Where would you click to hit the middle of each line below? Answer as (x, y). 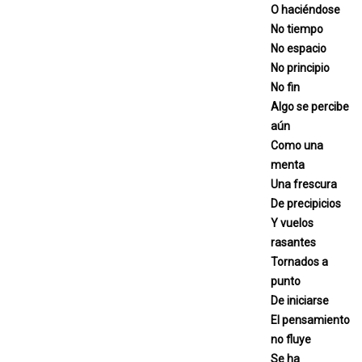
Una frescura (304, 184)
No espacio (299, 48)
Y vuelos (292, 223)
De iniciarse (300, 300)
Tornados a (299, 261)
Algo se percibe (310, 106)
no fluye (291, 339)
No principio (300, 67)
